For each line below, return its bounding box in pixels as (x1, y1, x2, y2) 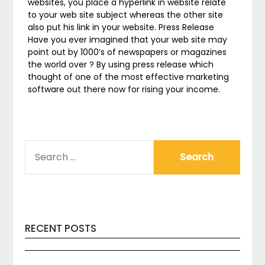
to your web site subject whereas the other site (28, 9, 224, 21)
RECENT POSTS (25, 221, 97, 235)
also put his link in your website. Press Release (28, 21, 215, 33)
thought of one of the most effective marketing (28, 71, 230, 83)
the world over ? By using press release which (28, 59, 214, 70)
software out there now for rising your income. (28, 83, 221, 95)
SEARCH (24, 140, 59, 153)
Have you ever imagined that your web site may (28, 34, 228, 46)
